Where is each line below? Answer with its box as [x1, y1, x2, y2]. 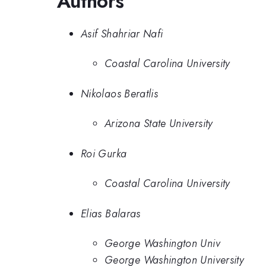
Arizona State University [104, 116, 213, 132]
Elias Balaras [81, 205, 141, 221]
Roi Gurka [81, 145, 127, 161]
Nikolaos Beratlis [81, 85, 159, 102]
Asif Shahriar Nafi [81, 26, 163, 42]
